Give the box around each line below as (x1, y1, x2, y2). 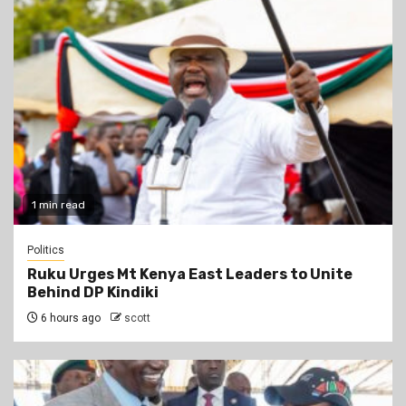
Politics (27, 244, 64, 256)
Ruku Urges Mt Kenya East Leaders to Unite (27, 266, 353, 283)
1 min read (32, 198, 85, 211)
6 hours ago (38, 312, 101, 324)
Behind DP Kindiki (27, 284, 159, 301)
